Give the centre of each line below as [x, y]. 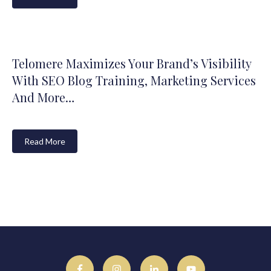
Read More [45, 141]
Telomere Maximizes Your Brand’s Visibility [132, 64]
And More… [43, 97]
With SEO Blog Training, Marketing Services [134, 80]
